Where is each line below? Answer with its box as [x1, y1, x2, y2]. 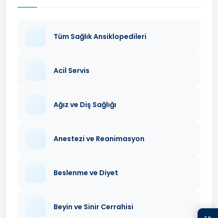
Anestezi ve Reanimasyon [54, 134, 145, 144]
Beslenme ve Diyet [54, 168, 118, 178]
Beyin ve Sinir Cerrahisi [54, 202, 133, 212]
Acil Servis [54, 66, 90, 76]
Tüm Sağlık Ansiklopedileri [54, 32, 146, 42]
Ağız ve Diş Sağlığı [54, 100, 116, 110]
